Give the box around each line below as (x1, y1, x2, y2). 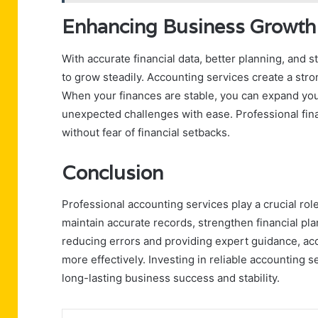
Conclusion (62, 160, 163, 185)
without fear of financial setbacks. (62, 125, 230, 139)
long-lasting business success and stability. (62, 271, 280, 285)
